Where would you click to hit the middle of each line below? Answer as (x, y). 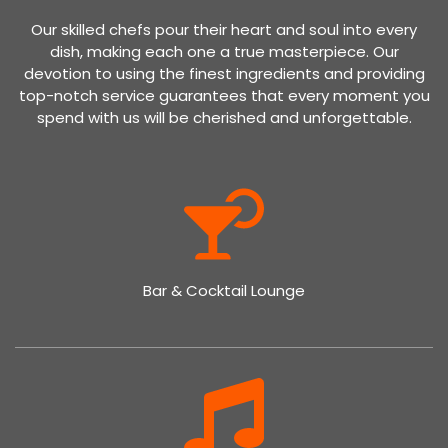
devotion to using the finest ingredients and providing (224, 73)
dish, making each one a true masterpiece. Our (224, 51)
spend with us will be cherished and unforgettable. (224, 117)
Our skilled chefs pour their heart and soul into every (224, 29)
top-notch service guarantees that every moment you (224, 95)
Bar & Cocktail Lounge (224, 290)
